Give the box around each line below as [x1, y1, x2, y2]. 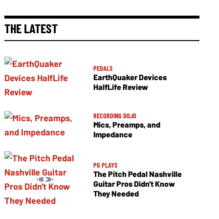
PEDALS [93, 64, 112, 72]
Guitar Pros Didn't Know [93, 178, 175, 188]
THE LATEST [4, 21, 58, 36]
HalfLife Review [93, 82, 148, 91]
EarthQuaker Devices [93, 72, 167, 82]
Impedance [93, 129, 132, 139]
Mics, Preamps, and [93, 119, 160, 129]
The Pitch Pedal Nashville [93, 169, 182, 178]
